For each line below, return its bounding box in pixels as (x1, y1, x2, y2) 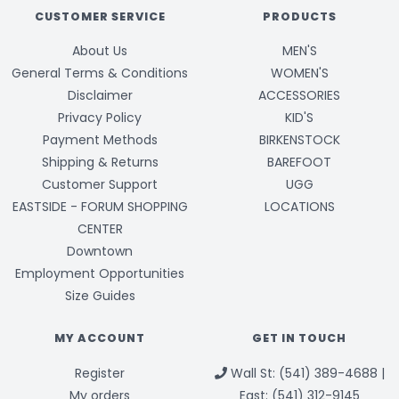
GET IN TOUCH (252, 330, 346, 346)
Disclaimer (67, 86, 133, 105)
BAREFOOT (267, 153, 331, 172)
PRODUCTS (262, 9, 337, 25)
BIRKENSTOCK (258, 131, 340, 150)
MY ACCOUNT (54, 330, 145, 346)
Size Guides (64, 287, 135, 305)
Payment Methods (42, 131, 158, 150)
